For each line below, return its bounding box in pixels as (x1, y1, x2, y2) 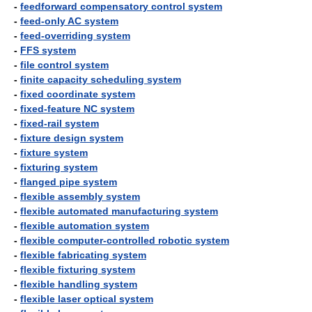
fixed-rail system (20, 118, 99, 129)
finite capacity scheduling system (20, 74, 181, 85)
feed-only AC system (20, 15, 118, 26)
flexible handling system (20, 279, 137, 290)
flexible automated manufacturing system (20, 205, 218, 217)
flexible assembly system (20, 191, 140, 202)
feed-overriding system (20, 30, 130, 41)
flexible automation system (20, 220, 149, 231)
